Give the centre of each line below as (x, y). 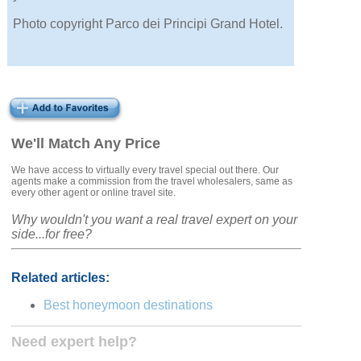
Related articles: (61, 278)
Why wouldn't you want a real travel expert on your (155, 220)
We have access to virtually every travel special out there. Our (145, 170)
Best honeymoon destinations (129, 305)
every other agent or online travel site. (94, 193)
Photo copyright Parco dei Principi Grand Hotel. (148, 24)
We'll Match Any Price (86, 144)
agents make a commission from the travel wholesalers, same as (152, 182)
